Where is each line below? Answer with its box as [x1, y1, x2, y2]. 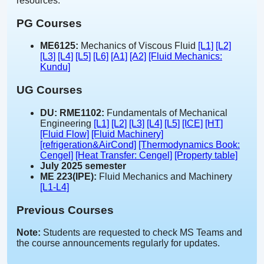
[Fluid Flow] [40, 128, 89, 139]
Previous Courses [16, 203, 114, 216]
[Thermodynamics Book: [138, 139, 240, 150]
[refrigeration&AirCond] [40, 139, 136, 150]
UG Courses [16, 84, 82, 97]
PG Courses [16, 16, 82, 29]
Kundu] [40, 62, 70, 72]
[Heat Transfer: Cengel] [75, 150, 172, 160]
